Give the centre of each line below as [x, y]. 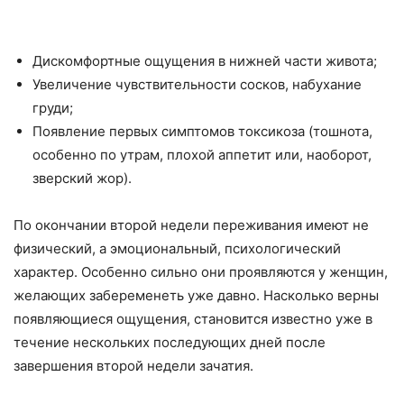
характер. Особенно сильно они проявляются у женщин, [201, 272]
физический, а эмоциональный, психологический [177, 248]
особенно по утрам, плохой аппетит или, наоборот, [202, 155]
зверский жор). [82, 178]
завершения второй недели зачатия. [133, 366]
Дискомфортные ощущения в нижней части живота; [205, 61]
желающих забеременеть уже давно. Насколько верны [196, 295]
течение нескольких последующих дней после [170, 342]
